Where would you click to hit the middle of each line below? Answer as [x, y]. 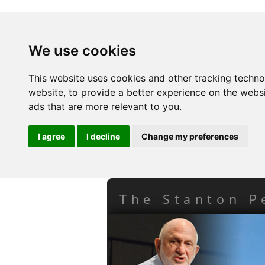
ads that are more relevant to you [104, 106]
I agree [51, 136]
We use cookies [82, 51]
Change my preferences [190, 136]
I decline [103, 136]
